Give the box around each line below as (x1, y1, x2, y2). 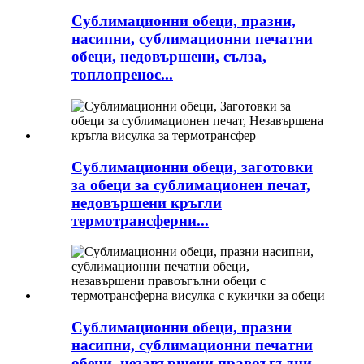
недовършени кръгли (71, 193, 222, 211)
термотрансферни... (71, 211, 209, 229)
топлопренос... (71, 66, 173, 84)
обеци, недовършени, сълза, (71, 48, 266, 66)
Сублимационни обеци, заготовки (71, 158, 313, 175)
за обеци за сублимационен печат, (71, 175, 310, 193)
